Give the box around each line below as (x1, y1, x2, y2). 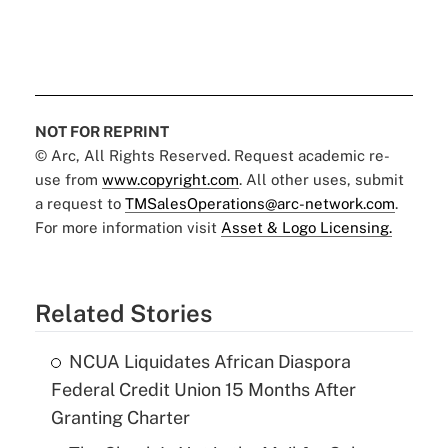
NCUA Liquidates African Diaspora (68, 350, 351, 372)
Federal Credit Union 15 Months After (50, 378, 356, 400)
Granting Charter (50, 406, 190, 428)
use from (34, 170, 102, 188)
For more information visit (34, 218, 221, 236)
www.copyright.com (101, 170, 239, 188)
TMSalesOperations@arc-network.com (124, 194, 395, 212)
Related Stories (34, 298, 212, 327)
